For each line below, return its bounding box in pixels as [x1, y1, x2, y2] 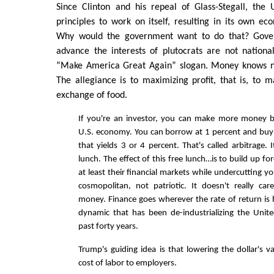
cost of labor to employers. [78, 258, 177, 268]
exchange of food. [56, 90, 128, 100]
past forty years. [78, 221, 138, 231]
